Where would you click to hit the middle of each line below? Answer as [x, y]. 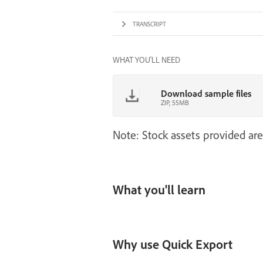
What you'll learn [159, 190]
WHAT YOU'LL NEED [146, 60]
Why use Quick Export [173, 244]
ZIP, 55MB [175, 102]
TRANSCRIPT [150, 24]
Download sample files [206, 93]
